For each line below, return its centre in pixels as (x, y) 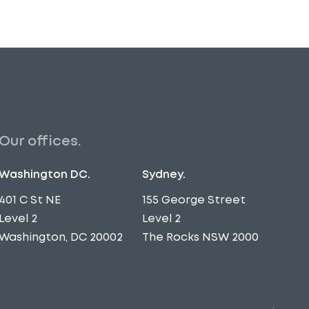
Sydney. (163, 174)
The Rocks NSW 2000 (200, 237)
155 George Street (193, 199)
